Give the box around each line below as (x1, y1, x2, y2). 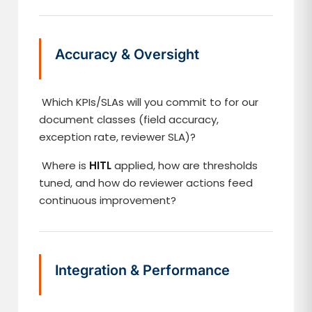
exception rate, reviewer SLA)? (39, 130, 196, 144)
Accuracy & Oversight (55, 46, 200, 63)
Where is (39, 158, 90, 173)
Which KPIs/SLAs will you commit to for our (39, 95, 259, 109)
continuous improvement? (39, 193, 177, 208)
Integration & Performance (55, 262, 231, 279)
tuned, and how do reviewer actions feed (39, 175, 253, 190)
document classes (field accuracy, (39, 112, 219, 127)
